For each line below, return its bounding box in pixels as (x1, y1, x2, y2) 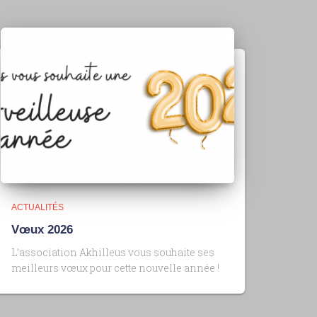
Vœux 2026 (11, 223, 73, 236)
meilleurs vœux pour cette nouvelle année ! (11, 261, 219, 275)
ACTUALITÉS (11, 202, 64, 212)
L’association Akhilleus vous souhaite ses (11, 246, 214, 259)
